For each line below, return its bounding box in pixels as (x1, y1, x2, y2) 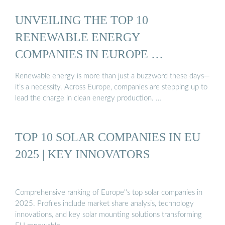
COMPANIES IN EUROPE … (15, 47, 163, 61)
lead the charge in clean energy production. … (15, 94, 161, 102)
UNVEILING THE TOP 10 (15, 13, 148, 27)
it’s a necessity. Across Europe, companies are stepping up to (15, 83, 207, 91)
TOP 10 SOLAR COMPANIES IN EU (15, 130, 200, 144)
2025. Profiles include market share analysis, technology (15, 200, 194, 208)
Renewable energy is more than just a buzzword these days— (15, 72, 210, 80)
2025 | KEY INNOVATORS (15, 147, 150, 161)
